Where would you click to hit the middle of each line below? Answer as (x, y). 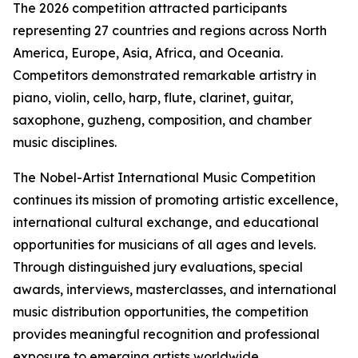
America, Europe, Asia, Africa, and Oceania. (148, 53)
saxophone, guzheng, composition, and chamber (162, 120)
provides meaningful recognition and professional (166, 334)
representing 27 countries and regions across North (170, 31)
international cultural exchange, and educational (166, 223)
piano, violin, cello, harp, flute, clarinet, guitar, (153, 98)
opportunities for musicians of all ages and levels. (164, 245)
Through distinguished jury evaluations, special (158, 267)
